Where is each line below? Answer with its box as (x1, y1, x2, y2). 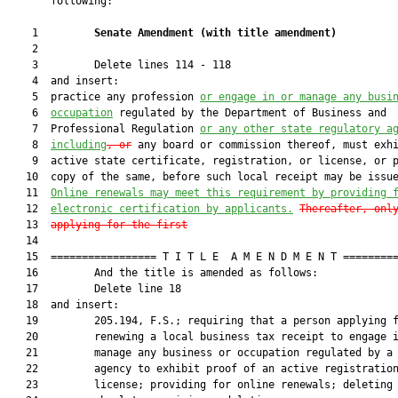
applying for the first (51, 219, 187, 231)
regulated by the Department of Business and (113, 107, 386, 119)
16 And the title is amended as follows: (7, 267, 318, 279)
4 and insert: (7, 75, 119, 87)
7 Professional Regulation (7, 123, 200, 135)
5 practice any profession (7, 91, 200, 103)
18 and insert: (7, 298, 119, 311)
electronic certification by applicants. (51, 203, 293, 215)
